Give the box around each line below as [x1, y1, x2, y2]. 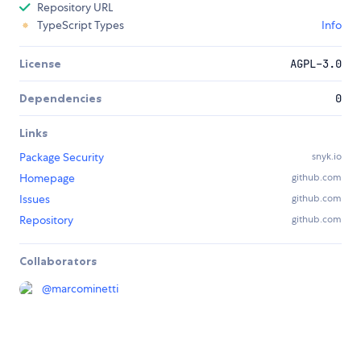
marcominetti [52, 281, 118, 297]
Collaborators [19, 254, 97, 269]
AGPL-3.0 [290, 56, 342, 72]
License [19, 56, 61, 72]
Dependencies [19, 91, 102, 106]
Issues [19, 192, 50, 207]
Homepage [19, 171, 75, 186]
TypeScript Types [37, 18, 124, 33]
